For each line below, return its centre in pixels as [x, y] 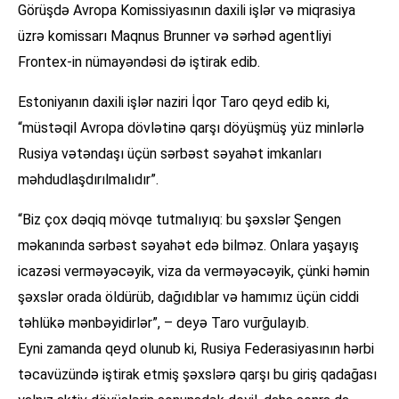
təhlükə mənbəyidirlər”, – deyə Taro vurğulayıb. [163, 323]
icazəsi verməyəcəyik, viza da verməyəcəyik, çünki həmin [194, 272]
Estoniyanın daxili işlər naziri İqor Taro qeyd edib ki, [174, 102]
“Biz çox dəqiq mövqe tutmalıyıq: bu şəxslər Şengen [179, 220]
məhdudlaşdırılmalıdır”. [88, 180]
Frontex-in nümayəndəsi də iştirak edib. [139, 62]
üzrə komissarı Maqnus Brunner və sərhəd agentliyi [175, 37]
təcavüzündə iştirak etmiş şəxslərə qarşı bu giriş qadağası [197, 375]
